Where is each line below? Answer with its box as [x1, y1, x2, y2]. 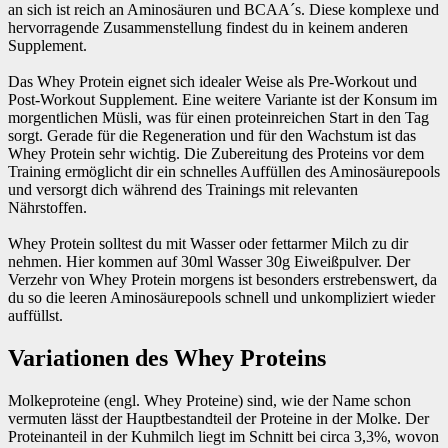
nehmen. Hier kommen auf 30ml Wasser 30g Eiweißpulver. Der [8, 253, 410, 270]
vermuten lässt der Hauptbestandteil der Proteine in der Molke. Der [8, 409, 429, 427]
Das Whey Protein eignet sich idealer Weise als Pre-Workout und [8, 73, 417, 90]
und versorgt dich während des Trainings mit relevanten [8, 181, 358, 198]
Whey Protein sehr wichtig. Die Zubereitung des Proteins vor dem [8, 145, 424, 162]
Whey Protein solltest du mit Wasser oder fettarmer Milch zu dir [8, 235, 408, 252]
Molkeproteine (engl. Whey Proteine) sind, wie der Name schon [8, 391, 411, 409]
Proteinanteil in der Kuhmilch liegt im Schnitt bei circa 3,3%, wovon [8, 427, 439, 445]
